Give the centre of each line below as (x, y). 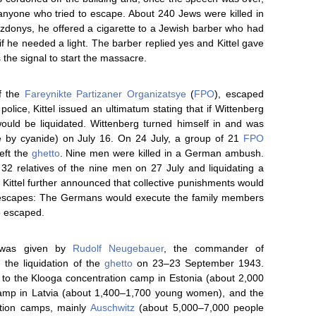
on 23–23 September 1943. (198, 263)
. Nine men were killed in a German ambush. (162, 153)
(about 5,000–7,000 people (199, 308)
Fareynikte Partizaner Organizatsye (105, 94)
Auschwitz (112, 308)
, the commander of (214, 248)
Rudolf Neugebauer (118, 248)
